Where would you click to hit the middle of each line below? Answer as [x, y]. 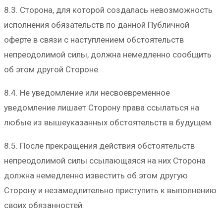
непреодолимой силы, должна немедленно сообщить [108, 54]
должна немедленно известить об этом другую [96, 175]
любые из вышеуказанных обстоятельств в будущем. [109, 122]
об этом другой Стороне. [52, 69]
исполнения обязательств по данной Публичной [97, 25]
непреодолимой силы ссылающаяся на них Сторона [105, 160]
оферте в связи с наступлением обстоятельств [94, 39]
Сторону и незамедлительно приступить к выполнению [110, 190]
